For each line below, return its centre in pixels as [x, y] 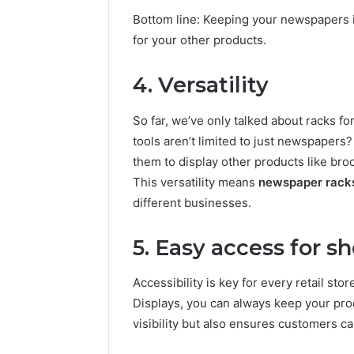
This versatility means [196, 182]
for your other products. [200, 40]
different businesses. [192, 202]
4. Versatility [201, 85]
